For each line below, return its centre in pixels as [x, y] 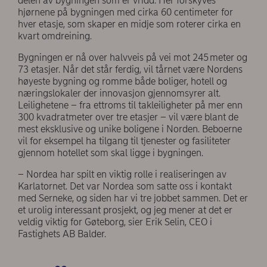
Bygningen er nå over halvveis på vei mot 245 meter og [133, 57]
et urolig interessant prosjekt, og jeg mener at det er [125, 210]
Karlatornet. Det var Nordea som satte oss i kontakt [125, 186]
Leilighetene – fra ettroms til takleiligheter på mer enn [130, 105]
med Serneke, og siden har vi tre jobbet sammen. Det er [133, 198]
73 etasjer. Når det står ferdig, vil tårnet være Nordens [130, 69]
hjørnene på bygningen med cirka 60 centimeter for [125, 12]
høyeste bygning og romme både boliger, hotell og [122, 81]
